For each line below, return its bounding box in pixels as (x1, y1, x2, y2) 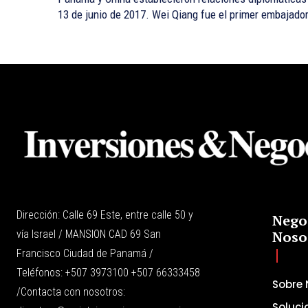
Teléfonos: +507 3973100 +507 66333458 (16, 265, 200, 279)
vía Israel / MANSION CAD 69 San (16, 227, 161, 241)
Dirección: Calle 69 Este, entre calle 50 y (16, 208, 193, 221)
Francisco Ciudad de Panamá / (16, 246, 153, 260)
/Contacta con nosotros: (16, 285, 125, 298)
